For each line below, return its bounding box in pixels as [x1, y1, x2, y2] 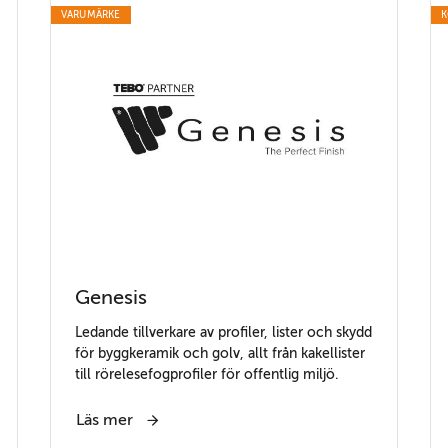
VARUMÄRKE [60, 9, 121, 21]
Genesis [74, 286, 147, 310]
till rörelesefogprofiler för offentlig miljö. [74, 366, 339, 383]
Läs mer [75, 411, 137, 430]
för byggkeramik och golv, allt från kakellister [74, 345, 365, 362]
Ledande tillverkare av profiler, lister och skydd [74, 324, 372, 341]
